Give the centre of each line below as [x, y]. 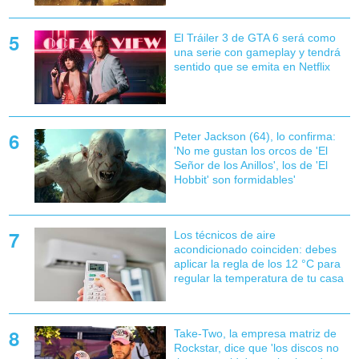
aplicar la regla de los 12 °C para [257, 264]
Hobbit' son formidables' [234, 179]
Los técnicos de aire [224, 235]
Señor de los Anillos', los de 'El [250, 165]
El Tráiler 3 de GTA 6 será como [254, 37]
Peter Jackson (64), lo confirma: [254, 136]
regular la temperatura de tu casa [258, 278]
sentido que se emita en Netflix [252, 66]
